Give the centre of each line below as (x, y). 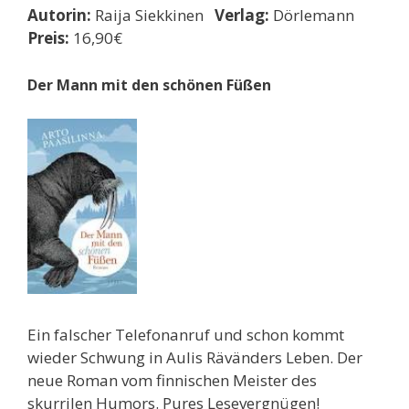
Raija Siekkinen (153, 16)
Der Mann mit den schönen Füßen (149, 84)
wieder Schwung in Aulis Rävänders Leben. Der (195, 357)
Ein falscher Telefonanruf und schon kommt (186, 334)
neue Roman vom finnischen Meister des (172, 380)
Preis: (48, 38)
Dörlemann (315, 16)
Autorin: (59, 16)
